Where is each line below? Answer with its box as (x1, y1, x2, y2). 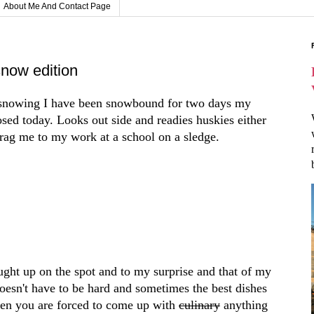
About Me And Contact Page (4, 1, 111, 12)
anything (220, 298, 268, 313)
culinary (179, 298, 220, 313)
